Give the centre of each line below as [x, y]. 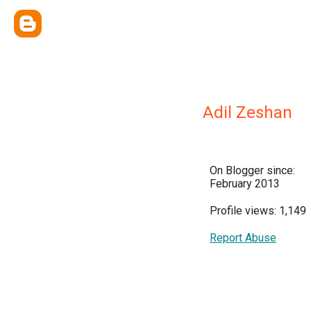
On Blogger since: [252, 170]
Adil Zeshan [247, 112]
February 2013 [245, 184]
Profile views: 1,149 [258, 211]
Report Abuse [243, 238]
